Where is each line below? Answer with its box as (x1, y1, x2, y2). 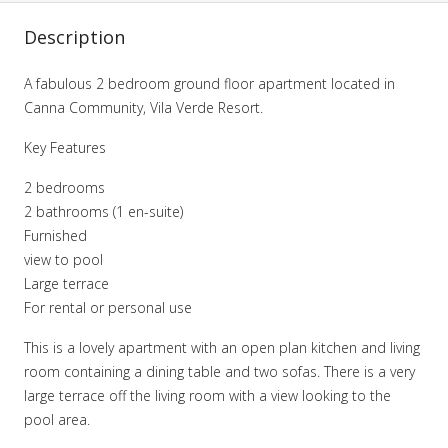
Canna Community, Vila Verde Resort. (24, 98, 263, 117)
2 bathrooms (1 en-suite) (24, 202, 183, 221)
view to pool (24, 250, 103, 269)
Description (24, 25, 125, 49)
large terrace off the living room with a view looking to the (24, 386, 391, 405)
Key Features (24, 138, 106, 157)
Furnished (24, 226, 87, 245)
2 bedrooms (24, 178, 105, 197)
